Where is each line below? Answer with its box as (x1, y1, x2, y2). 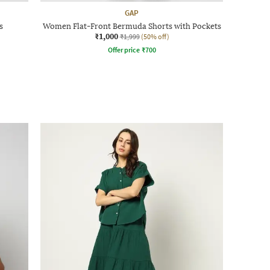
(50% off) (140, 31, 169, 41)
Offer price (107, 45, 140, 54)
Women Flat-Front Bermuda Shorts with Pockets (42, 21, 221, 31)
